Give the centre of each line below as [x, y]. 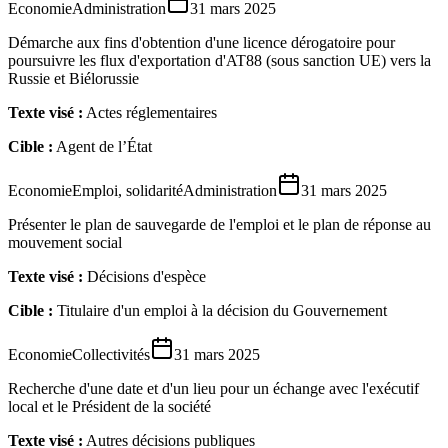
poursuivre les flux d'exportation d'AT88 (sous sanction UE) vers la [219, 60]
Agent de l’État [104, 146]
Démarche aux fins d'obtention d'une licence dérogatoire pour [201, 42]
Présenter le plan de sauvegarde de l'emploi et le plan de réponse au [219, 224]
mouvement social [65, 242]
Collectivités [111, 354]
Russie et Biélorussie [73, 78]
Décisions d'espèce [146, 276]
